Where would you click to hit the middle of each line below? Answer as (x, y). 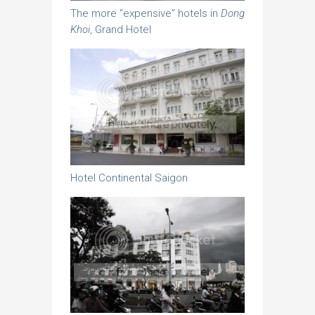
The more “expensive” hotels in (146, 14)
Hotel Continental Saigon (129, 178)
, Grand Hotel (121, 30)
